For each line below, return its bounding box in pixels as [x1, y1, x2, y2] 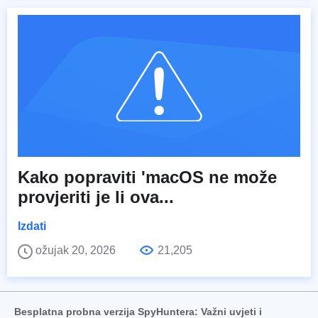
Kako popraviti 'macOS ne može [18, 168, 277, 187]
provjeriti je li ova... [18, 187, 174, 207]
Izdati [18, 220, 46, 233]
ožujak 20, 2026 [35, 244, 119, 257]
